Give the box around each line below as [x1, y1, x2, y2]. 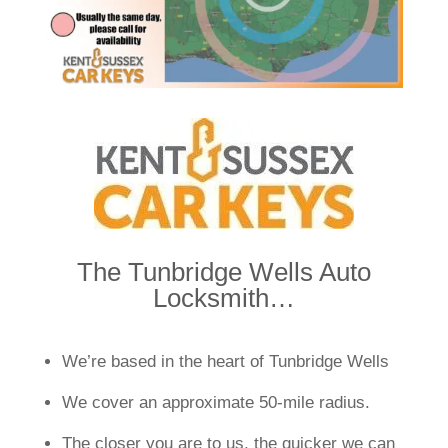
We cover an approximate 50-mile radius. [61, 392, 370, 412]
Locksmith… [152, 282, 295, 313]
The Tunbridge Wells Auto [76, 256, 371, 287]
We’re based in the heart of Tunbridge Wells [61, 351, 389, 371]
